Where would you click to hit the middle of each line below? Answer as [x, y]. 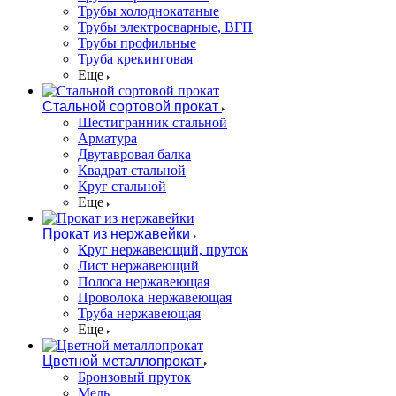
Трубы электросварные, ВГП [165, 27]
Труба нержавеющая [139, 313]
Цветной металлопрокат [122, 361]
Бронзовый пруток [134, 377]
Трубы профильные [137, 43]
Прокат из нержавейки [116, 234]
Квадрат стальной [132, 170]
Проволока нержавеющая [155, 297]
